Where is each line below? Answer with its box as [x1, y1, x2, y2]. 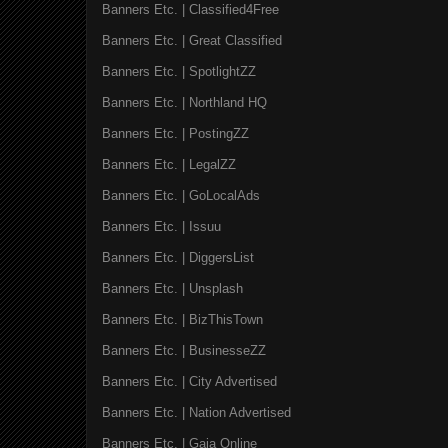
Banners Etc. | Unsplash [102, 280, 243, 296]
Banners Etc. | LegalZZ [102, 156, 236, 172]
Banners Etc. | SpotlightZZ [102, 63, 256, 79]
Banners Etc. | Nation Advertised [102, 404, 291, 420]
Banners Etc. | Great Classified [102, 32, 282, 48]
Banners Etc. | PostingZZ [102, 125, 249, 141]
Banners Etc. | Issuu [102, 218, 221, 234]
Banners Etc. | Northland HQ [102, 94, 267, 110]
